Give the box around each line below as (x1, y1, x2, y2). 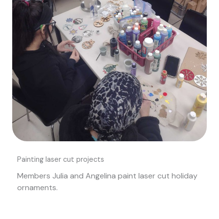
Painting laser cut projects (17, 154, 104, 164)
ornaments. (17, 182, 58, 193)
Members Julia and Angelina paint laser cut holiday (17, 170, 197, 181)
